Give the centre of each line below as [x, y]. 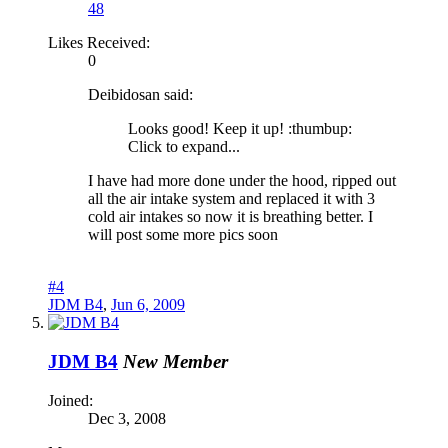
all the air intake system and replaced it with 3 [231, 199]
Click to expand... [184, 147]
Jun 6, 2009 [148, 305]
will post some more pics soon [183, 235]
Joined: [70, 400]
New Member [175, 361]
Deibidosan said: [140, 95]
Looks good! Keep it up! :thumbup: [240, 129]
